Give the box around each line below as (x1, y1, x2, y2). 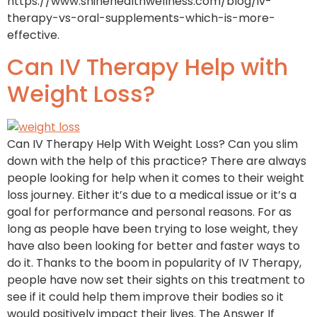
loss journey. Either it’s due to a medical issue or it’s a (7, 187, 296, 204)
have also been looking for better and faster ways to (7, 238, 300, 255)
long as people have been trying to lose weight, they (7, 221, 298, 238)
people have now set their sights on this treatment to (7, 272, 305, 289)
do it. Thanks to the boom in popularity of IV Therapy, (7, 255, 301, 272)
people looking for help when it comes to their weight (7, 170, 304, 187)
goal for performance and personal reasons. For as (7, 204, 292, 221)
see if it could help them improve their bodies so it (7, 289, 284, 306)
